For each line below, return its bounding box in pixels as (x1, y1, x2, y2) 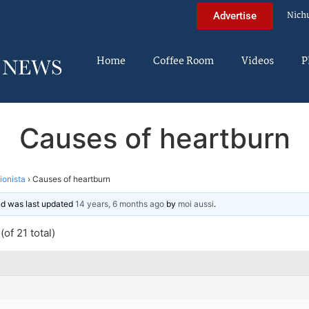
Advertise (213, 9, 257, 22)
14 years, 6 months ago (75, 198, 164, 209)
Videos (241, 53, 274, 70)
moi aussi (178, 198, 214, 209)
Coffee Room (153, 53, 214, 70)
